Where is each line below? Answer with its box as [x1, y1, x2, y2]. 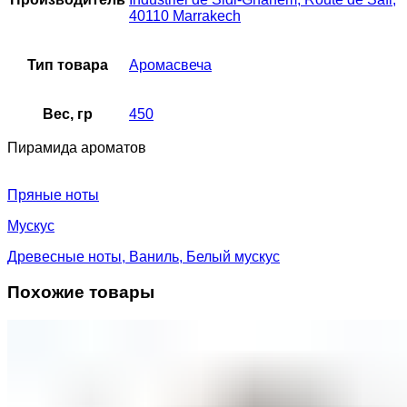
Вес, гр [43, 106, 93, 123]
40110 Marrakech [129, 8, 241, 25]
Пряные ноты [7, 187, 99, 203]
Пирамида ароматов [7, 140, 146, 156]
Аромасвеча [129, 57, 212, 74]
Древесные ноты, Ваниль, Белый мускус [7, 249, 280, 265]
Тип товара [27, 57, 108, 74]
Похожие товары [7, 282, 154, 302]
